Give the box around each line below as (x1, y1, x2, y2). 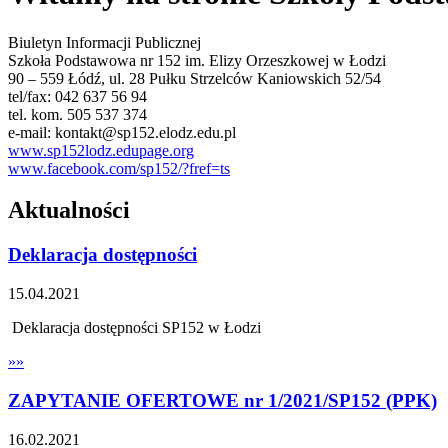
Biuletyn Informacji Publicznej (8, 33, 201, 51)
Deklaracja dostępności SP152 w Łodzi (8, 319, 261, 337)
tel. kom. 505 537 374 (8, 105, 147, 123)
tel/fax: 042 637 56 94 (8, 87, 147, 105)
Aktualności (8, 197, 130, 224)
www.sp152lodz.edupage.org (8, 141, 194, 159)
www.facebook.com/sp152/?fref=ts (8, 159, 230, 177)
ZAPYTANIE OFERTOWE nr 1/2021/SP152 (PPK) (8, 389, 437, 411)
